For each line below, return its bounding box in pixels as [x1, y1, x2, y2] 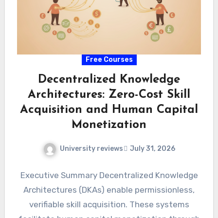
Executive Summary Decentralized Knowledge [20, 170, 198, 180]
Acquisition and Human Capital [20, 104, 198, 116]
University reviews [59, 145, 123, 153]
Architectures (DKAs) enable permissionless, [23, 184, 195, 195]
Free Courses [85, 55, 133, 64]
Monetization [72, 119, 146, 131]
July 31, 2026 [129, 145, 175, 153]
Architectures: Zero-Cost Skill [28, 89, 190, 101]
